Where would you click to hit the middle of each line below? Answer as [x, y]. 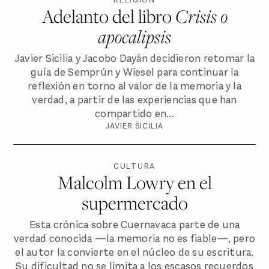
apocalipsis [134, 36]
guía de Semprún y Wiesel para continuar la [134, 73]
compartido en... [134, 114]
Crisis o [201, 16]
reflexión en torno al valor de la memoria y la [134, 86]
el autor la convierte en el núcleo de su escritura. [134, 253]
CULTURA [134, 166]
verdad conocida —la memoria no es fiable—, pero [134, 239]
